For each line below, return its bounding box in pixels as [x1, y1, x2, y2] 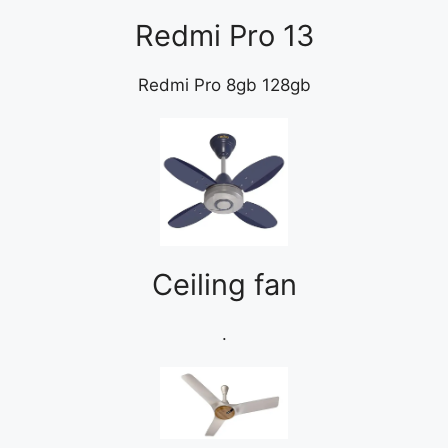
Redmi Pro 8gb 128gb [137, 74, 311, 95]
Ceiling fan [151, 267, 297, 303]
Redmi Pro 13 [134, 17, 314, 53]
